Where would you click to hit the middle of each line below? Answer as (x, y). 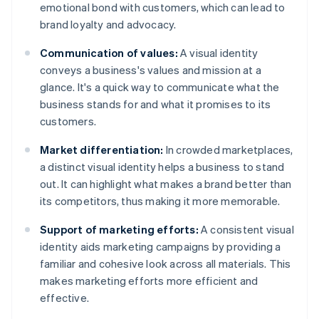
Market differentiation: (102, 150)
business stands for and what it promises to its (156, 104)
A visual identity (218, 53)
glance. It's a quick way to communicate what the (160, 87)
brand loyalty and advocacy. (108, 25)
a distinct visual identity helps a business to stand (162, 167)
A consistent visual (246, 230)
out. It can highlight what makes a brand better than (166, 184)
